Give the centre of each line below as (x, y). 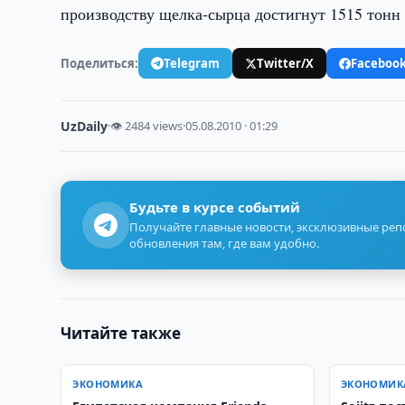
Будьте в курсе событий (215, 207)
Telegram (192, 63)
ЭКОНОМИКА (108, 384)
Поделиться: (100, 63)
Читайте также (121, 333)
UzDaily (85, 126)
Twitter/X (286, 63)
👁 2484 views (147, 126)
